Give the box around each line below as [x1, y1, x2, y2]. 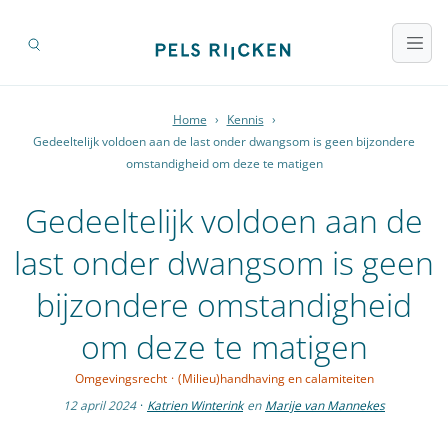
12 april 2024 [63, 397, 136, 415]
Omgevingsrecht [74, 370, 167, 388]
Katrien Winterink [147, 397, 243, 415]
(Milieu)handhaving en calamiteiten [177, 370, 374, 388]
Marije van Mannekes [265, 397, 385, 415]
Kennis [226, 111, 264, 129]
